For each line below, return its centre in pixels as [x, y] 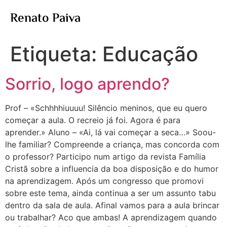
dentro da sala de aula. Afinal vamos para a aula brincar [112, 205]
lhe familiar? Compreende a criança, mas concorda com [112, 144]
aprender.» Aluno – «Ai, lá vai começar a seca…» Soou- [110, 132]
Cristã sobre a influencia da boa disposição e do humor [112, 169]
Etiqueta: [56, 54]
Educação [150, 54]
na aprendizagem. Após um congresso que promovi [104, 181]
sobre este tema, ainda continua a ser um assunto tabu [110, 193]
